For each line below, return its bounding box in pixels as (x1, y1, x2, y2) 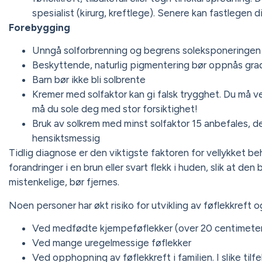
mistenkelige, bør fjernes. (9, 176, 119, 188)
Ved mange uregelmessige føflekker (32, 237, 191, 249)
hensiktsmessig (32, 132, 100, 144)
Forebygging (9, 22, 70, 34)
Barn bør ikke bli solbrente (32, 74, 146, 86)
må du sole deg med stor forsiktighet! (32, 103, 198, 115)
